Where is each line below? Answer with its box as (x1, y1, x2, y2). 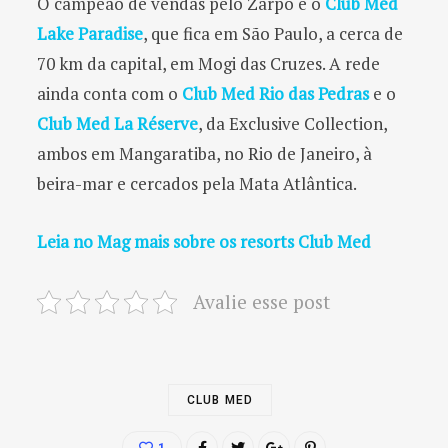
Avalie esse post (192, 288, 330, 314)
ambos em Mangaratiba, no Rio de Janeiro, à (37, 141, 372, 165)
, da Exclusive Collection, (198, 111, 387, 135)
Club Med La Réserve (37, 111, 198, 135)
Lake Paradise (37, 21, 143, 45)
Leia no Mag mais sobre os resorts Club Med (37, 229, 371, 253)
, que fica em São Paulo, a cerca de (143, 21, 403, 45)
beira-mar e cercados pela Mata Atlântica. (37, 171, 357, 195)
